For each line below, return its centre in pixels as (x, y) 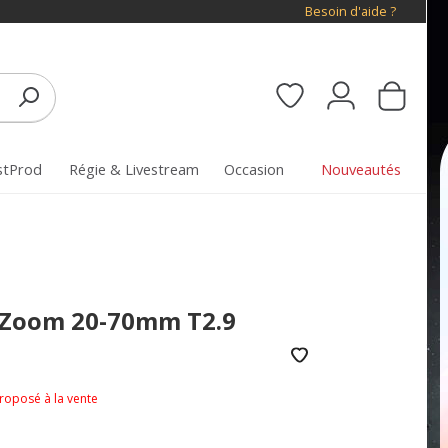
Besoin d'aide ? (350, 11)
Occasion (254, 169)
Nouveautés (361, 169)
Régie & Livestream (133, 169)
